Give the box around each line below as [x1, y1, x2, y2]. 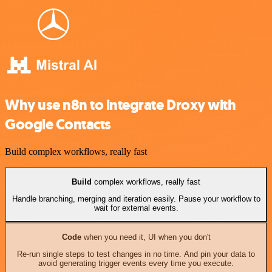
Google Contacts [5, 115, 111, 135]
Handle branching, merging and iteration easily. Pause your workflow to [12, 194, 260, 203]
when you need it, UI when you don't [81, 232, 211, 242]
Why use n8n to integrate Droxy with [5, 95, 236, 115]
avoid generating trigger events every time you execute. [38, 258, 234, 268]
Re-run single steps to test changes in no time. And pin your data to [17, 249, 255, 259]
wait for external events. [93, 203, 178, 212]
